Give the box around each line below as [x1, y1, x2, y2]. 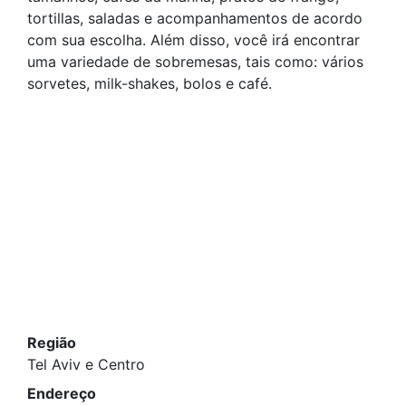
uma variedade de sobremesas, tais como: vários [27, 53, 363, 71]
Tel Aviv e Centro [27, 355, 145, 373]
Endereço [27, 384, 96, 402]
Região [27, 333, 76, 352]
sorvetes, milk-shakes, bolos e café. [27, 74, 272, 92]
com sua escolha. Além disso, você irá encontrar [27, 31, 360, 49]
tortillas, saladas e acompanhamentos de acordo [27, 9, 362, 27]
